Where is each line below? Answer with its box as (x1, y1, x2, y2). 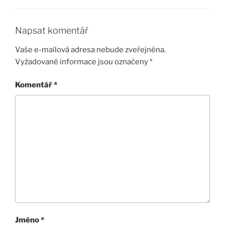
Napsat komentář (15, 25, 88, 36)
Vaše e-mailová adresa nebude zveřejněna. (15, 45, 166, 54)
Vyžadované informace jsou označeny (15, 57, 150, 66)
